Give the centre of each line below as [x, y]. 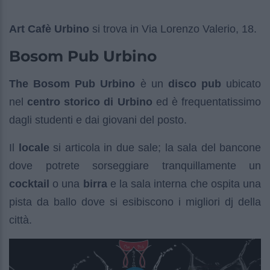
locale [34, 147]
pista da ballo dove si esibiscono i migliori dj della [135, 202]
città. [20, 220]
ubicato [241, 83]
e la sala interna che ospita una [184, 184]
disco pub [194, 83]
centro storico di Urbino [90, 102]
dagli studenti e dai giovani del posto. [98, 120]
